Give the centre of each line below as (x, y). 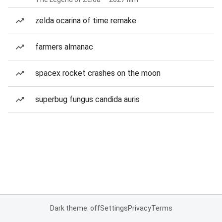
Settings (114, 208)
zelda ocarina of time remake (86, 21)
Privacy (139, 208)
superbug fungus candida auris (87, 99)
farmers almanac (64, 47)
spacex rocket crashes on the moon (98, 73)
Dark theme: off (75, 208)
